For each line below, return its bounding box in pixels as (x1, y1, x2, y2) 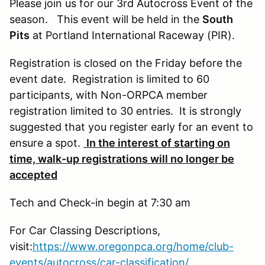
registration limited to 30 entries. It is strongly (9, 104, 241, 117)
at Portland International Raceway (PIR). (30, 28, 238, 41)
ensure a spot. (9, 136, 83, 149)
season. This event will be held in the (9, 12, 202, 25)
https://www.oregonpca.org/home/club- (33, 240, 234, 253)
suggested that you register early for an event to (9, 120, 253, 133)
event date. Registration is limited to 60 (9, 72, 209, 85)
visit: (9, 240, 33, 253)
